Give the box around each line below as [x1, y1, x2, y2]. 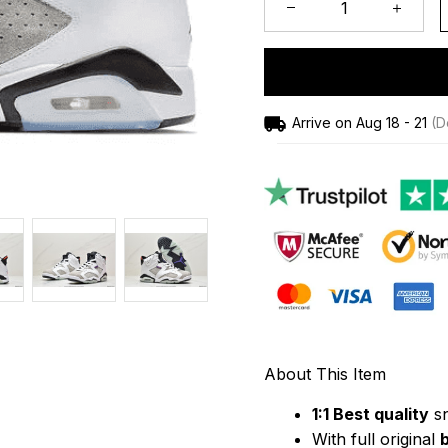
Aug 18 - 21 [355, 113, 427, 131]
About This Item [264, 363, 386, 384]
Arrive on [291, 113, 352, 131]
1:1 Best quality [312, 403, 429, 424]
